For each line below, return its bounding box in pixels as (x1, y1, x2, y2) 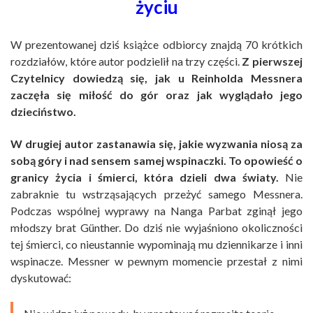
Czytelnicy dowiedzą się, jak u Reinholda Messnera (10, 71, 303, 85)
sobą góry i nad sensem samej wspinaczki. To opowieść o (10, 153, 303, 167)
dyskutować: (10, 270, 71, 284)
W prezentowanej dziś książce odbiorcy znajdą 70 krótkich (10, 37, 303, 51)
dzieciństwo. (10, 104, 76, 118)
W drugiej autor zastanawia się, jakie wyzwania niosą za (10, 136, 303, 150)
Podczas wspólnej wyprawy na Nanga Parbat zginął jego (10, 203, 303, 217)
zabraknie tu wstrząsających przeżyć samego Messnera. (10, 187, 303, 201)
